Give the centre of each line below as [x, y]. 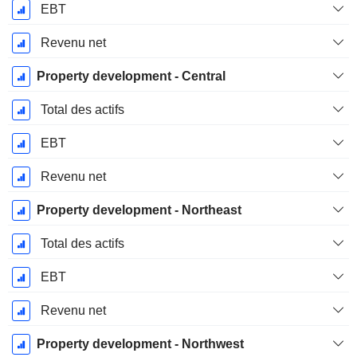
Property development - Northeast [139, 210]
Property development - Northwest [140, 344]
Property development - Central [131, 76]
